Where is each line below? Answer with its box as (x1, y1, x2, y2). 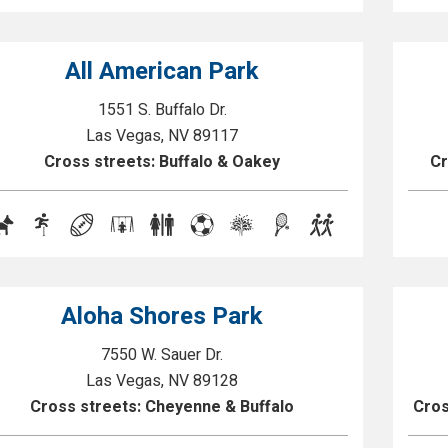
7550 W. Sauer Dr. (101, 343, 224, 367)
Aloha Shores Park (61, 299, 264, 334)
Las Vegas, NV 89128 (86, 369, 239, 393)
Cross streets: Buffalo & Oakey (44, 150, 281, 174)
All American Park (65, 54, 260, 89)
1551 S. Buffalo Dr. (97, 98, 227, 122)
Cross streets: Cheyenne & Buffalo (30, 395, 295, 419)
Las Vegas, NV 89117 (86, 124, 239, 148)
